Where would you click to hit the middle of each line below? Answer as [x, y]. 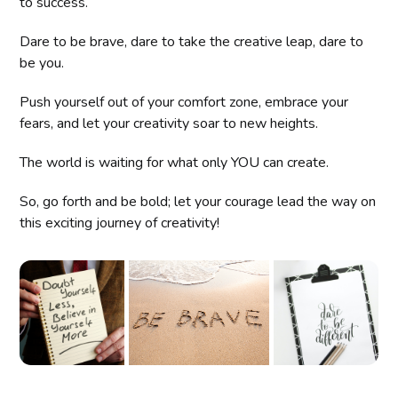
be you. [42, 63]
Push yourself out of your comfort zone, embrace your [184, 102]
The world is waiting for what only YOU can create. [175, 162]
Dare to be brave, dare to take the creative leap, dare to [192, 41]
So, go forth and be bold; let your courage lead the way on [198, 201]
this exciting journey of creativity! [120, 223]
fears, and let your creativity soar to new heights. [169, 123]
